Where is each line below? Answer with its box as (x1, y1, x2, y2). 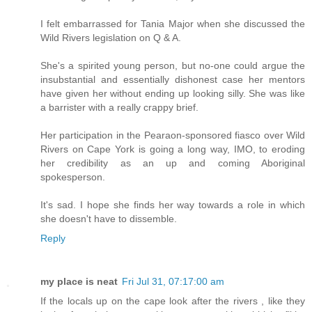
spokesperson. (40, 171, 105, 182)
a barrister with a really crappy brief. (40, 101, 198, 113)
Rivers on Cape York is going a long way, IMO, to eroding (40, 143, 305, 155)
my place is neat (40, 275, 118, 287)
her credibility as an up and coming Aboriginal (40, 157, 305, 169)
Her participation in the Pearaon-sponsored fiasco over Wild (40, 129, 305, 141)
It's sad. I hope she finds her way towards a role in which (40, 198, 305, 210)
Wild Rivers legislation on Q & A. (40, 31, 181, 43)
